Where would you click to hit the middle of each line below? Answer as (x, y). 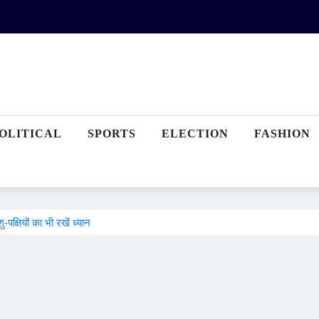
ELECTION (195, 134)
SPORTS (112, 134)
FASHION (282, 134)
